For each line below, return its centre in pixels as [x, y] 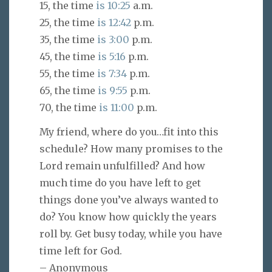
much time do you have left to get [120, 183]
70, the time [69, 107]
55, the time [68, 73]
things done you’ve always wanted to [129, 200]
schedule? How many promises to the [131, 149]
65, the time [69, 90]
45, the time [69, 56]
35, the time [68, 39]
